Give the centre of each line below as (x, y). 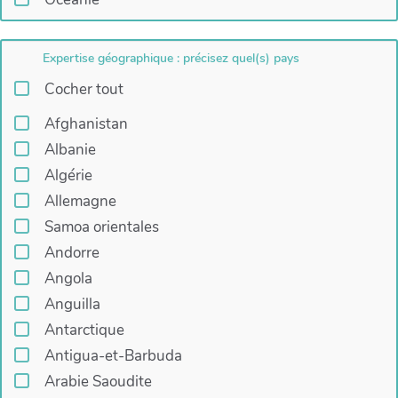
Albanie (70, 150)
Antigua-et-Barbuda (113, 356)
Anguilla (72, 305)
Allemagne (80, 202)
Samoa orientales (101, 227)
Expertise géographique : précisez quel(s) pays (171, 59)
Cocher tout (84, 90)
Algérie (68, 176)
